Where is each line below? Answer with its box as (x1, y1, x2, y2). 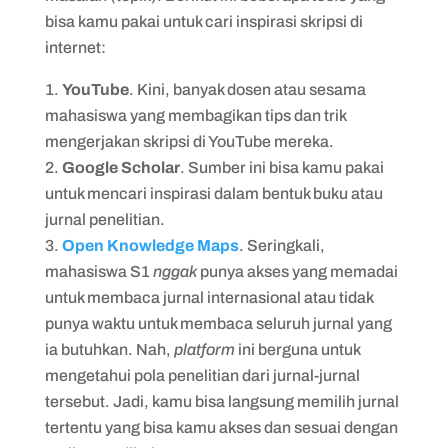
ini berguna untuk (234, 341, 360, 358)
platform (173, 341, 235, 358)
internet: (44, 39, 106, 56)
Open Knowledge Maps (61, 237, 239, 254)
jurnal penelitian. (44, 211, 168, 228)
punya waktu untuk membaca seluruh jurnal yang (44, 315, 392, 332)
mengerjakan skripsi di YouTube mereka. (44, 133, 337, 150)
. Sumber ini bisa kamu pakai (179, 159, 384, 176)
